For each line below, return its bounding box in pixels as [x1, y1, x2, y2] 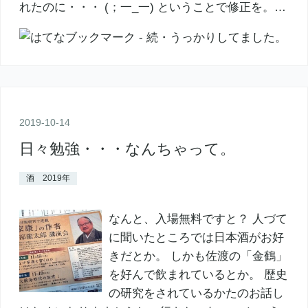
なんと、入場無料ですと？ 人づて [108, 212, 287, 226]
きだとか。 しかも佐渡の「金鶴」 [108, 250, 287, 263]
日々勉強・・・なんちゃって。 [19, 140, 235, 158]
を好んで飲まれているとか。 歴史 [108, 268, 287, 282]
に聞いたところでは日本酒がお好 [108, 231, 284, 245]
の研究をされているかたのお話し [108, 287, 284, 300]
